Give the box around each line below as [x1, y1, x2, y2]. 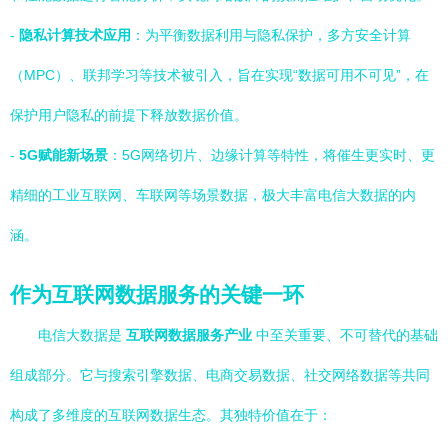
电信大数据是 [38, 327, 126, 343]
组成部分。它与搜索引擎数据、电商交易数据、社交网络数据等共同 [10, 367, 430, 383]
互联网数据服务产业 [126, 327, 252, 343]
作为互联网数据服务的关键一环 [10, 283, 304, 306]
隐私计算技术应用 [19, 27, 131, 43]
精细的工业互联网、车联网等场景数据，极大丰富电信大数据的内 [10, 187, 416, 203]
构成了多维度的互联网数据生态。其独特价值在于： [10, 407, 332, 423]
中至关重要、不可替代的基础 [252, 327, 438, 343]
